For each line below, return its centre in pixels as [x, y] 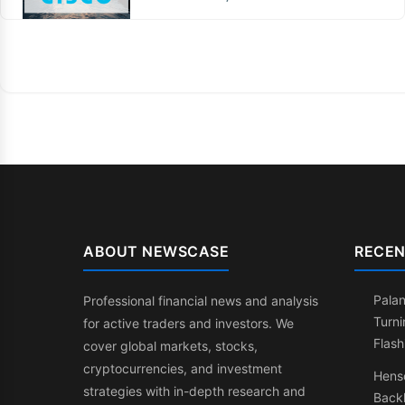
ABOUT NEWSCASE [156, 251]
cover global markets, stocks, [170, 345]
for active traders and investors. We [188, 323]
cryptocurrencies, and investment [183, 368]
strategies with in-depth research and [194, 391]
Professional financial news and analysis [201, 300]
